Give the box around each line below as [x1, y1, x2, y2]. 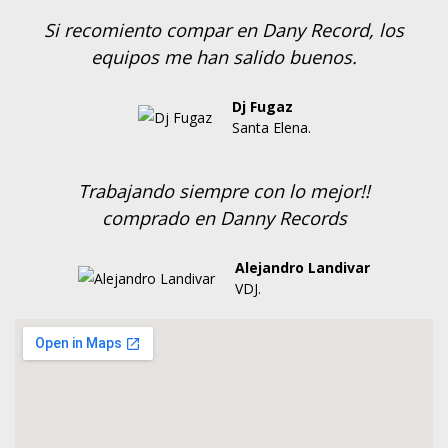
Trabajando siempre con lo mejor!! [78, 179, 370, 203]
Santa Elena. [231, 118, 311, 137]
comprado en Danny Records [101, 206, 347, 230]
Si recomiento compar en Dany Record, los [44, 18, 404, 42]
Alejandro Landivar [235, 258, 370, 277]
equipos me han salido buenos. [91, 45, 357, 69]
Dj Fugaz [231, 97, 293, 116]
